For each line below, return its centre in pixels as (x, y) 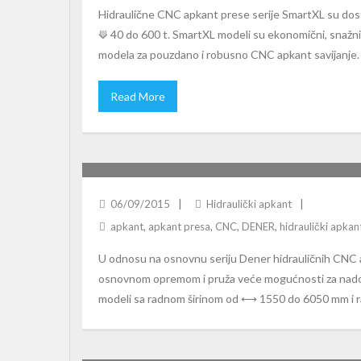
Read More (138, 96)
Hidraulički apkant (249, 204)
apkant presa (179, 226)
